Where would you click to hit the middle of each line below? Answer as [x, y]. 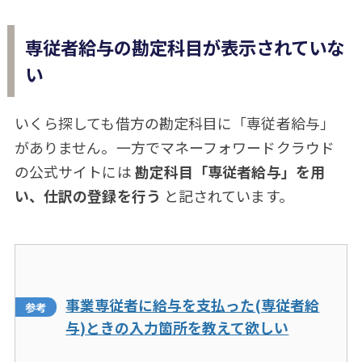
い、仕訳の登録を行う [87, 196]
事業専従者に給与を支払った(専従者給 [193, 304]
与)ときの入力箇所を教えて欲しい [177, 327]
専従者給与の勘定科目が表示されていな [185, 47]
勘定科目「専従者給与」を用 [229, 172]
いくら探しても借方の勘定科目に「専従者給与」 [174, 123]
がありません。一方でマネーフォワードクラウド [174, 147]
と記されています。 [227, 196]
